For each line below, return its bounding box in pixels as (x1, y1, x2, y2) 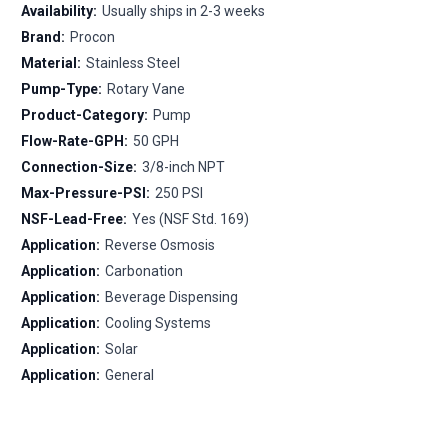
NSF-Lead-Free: (21, 210, 127, 227)
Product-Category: (21, 106, 148, 123)
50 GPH (132, 132, 179, 149)
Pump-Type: (21, 80, 102, 97)
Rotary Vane (106, 80, 185, 97)
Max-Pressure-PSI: (21, 184, 150, 201)
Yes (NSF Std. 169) (131, 210, 249, 227)
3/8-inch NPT (141, 158, 225, 175)
